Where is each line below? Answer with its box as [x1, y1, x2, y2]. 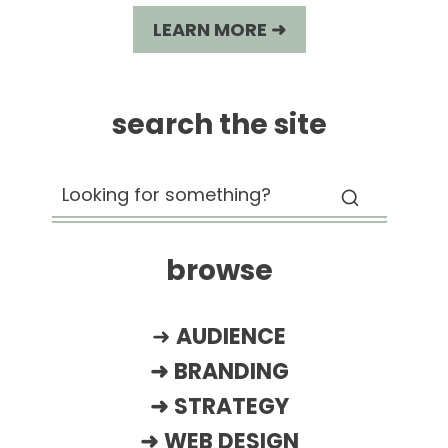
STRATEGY [173, 391, 289, 423]
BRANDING [173, 356, 289, 388]
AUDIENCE [176, 321, 287, 353]
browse [165, 251, 273, 291]
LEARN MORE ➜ [152, 16, 286, 42]
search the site [111, 104, 327, 144]
